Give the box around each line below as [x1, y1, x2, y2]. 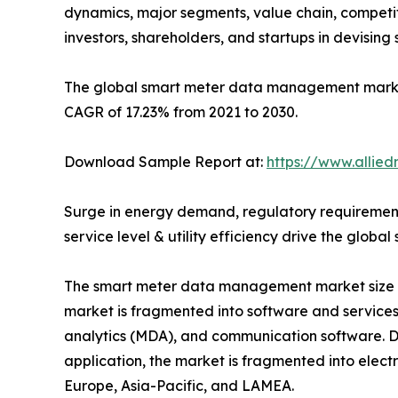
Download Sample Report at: [64, 152, 267, 171]
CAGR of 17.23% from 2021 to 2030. [64, 102, 298, 121]
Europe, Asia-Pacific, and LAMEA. [64, 376, 294, 394]
